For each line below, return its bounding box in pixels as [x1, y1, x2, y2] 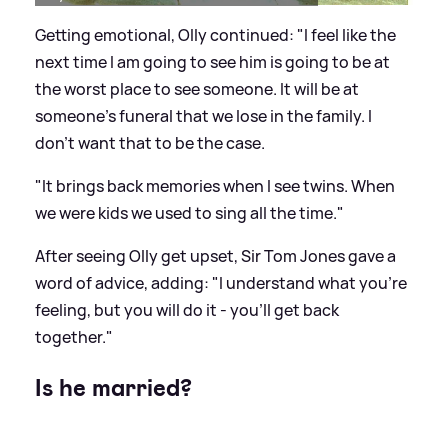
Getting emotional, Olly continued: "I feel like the [35, 23, 396, 46]
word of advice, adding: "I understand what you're [35, 271, 407, 294]
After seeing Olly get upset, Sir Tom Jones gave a [35, 244, 396, 267]
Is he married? [35, 371, 192, 404]
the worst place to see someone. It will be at [35, 77, 359, 100]
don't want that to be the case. [35, 131, 265, 154]
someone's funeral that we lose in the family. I [35, 104, 372, 127]
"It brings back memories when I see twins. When [35, 174, 395, 197]
